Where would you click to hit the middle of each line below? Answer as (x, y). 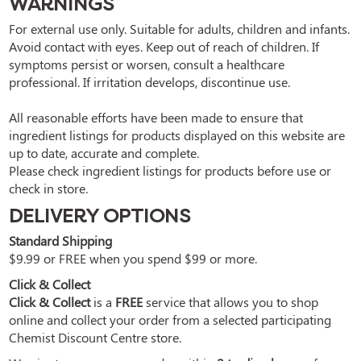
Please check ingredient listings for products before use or (170, 170)
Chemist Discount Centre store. (95, 337)
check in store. (48, 188)
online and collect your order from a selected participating (170, 319)
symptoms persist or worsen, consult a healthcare (147, 64)
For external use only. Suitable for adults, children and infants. (179, 28)
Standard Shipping (60, 240)
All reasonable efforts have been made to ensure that (156, 117)
